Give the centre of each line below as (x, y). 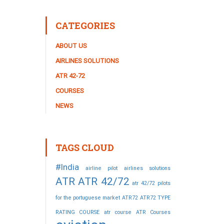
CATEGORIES (85, 25)
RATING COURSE (78, 212)
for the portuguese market (88, 198)
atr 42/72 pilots (151, 183)
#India (67, 167)
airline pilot (101, 168)
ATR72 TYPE (155, 198)
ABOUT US (71, 46)
